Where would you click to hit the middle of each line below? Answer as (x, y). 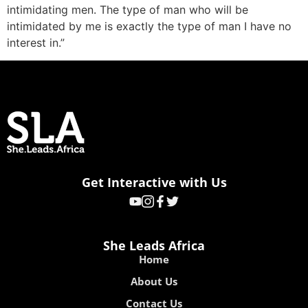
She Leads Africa (154, 246)
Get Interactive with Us (154, 183)
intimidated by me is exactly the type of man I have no (149, 26)
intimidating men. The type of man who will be (128, 10)
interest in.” (39, 43)
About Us (154, 282)
